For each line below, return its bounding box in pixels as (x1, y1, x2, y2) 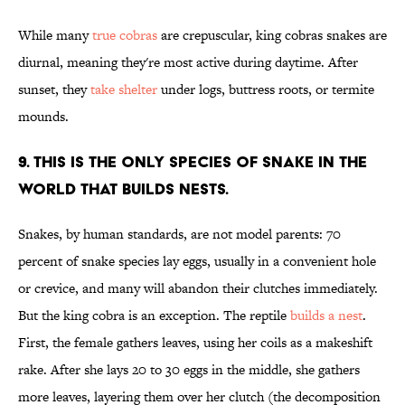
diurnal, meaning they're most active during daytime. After (18, 52, 358, 72)
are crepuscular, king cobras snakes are (157, 25, 387, 45)
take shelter (90, 80, 157, 99)
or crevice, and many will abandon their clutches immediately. (18, 278, 378, 298)
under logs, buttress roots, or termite (157, 80, 374, 99)
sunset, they (18, 80, 90, 99)
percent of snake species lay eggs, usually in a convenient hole (18, 251, 376, 271)
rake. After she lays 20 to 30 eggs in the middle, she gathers (18, 360, 360, 380)
